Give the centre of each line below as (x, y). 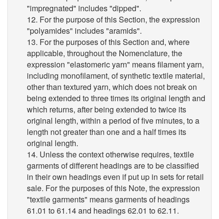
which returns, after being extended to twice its (107, 109)
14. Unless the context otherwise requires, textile (110, 154)
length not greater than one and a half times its (107, 132)
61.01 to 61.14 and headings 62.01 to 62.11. (103, 210)
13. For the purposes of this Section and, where (108, 42)
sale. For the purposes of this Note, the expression (113, 188)
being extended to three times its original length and (116, 98)
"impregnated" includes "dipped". (84, 8)
